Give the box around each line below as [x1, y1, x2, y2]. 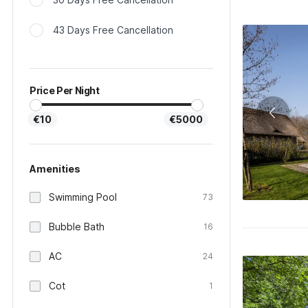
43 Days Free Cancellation [53, 24, 173, 36]
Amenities [30, 163, 80, 175]
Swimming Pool [49, 191, 117, 203]
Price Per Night [30, 85, 100, 96]
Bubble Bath [49, 221, 104, 232]
